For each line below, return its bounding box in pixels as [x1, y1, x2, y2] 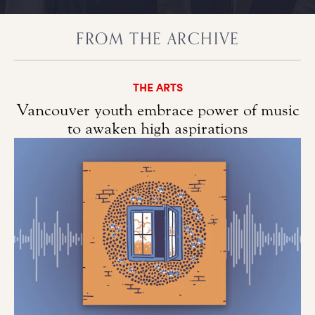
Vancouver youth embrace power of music [15, 101, 300, 120]
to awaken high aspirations [67, 119, 248, 138]
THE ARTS [132, 78, 183, 94]
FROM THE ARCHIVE [76, 28, 239, 48]
